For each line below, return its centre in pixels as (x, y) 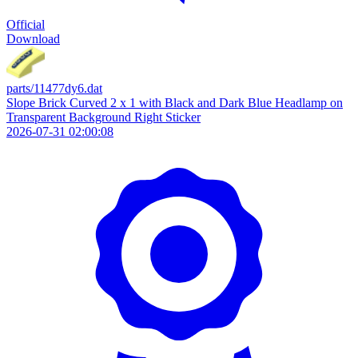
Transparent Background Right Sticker (103, 117)
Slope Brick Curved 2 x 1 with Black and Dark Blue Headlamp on (175, 103)
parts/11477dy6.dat (54, 88)
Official (26, 24)
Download (33, 39)
